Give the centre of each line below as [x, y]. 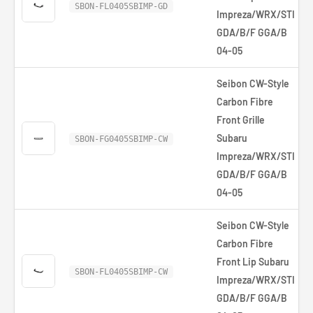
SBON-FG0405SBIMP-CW [121, 139]
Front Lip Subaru [253, 262]
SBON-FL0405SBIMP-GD [121, 6]
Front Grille [241, 120]
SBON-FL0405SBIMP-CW [121, 272]
